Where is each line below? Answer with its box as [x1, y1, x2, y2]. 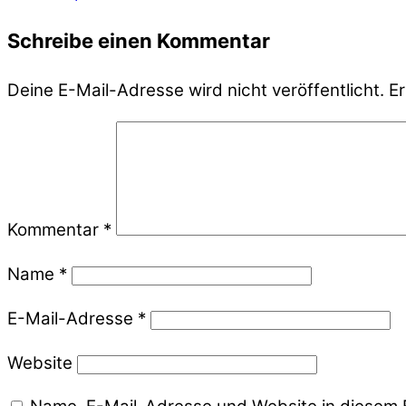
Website [7, 352, 72, 373]
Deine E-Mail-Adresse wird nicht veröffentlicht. [7, 80, 384, 101]
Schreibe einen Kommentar [7, 29, 270, 53]
